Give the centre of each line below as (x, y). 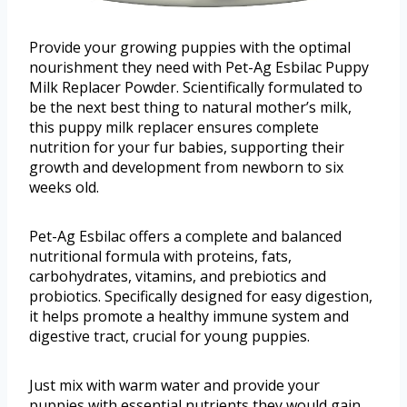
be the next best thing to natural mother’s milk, (190, 107)
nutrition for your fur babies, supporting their (187, 147)
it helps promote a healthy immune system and (189, 316)
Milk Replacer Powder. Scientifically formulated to (196, 87)
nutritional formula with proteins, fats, (160, 256)
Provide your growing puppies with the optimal (190, 47)
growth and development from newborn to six (186, 167)
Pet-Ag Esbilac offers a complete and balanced (185, 236)
